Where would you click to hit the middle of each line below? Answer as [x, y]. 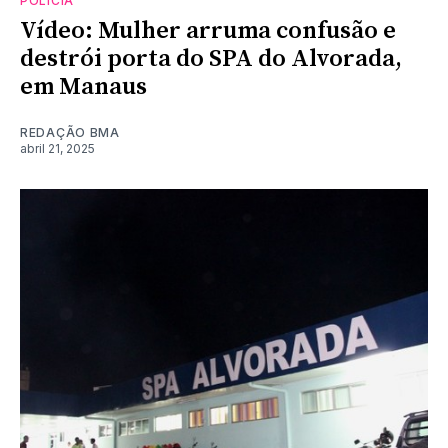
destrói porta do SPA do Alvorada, [211, 58]
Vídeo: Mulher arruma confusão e [208, 30]
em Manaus [83, 86]
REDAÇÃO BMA [70, 132]
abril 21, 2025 [57, 148]
